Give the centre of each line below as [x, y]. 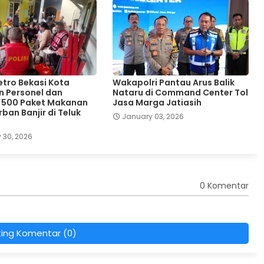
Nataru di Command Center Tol [180, 92]
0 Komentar [224, 186]
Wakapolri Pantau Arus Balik [173, 82]
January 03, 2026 [153, 116]
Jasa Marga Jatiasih [157, 102]
